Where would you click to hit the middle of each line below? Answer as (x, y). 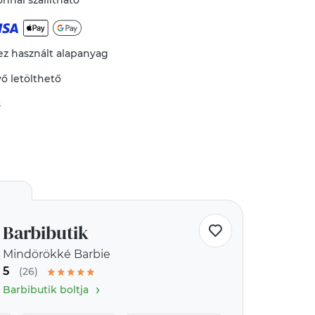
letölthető (36, 79)
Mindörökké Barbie (57, 254)
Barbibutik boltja (46, 290)
